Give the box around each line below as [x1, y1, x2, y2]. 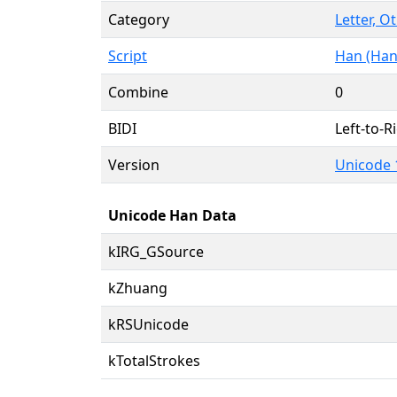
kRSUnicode [108, 314, 189, 334]
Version [108, 154, 160, 175]
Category [108, 9, 169, 29]
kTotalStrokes [108, 350, 200, 370]
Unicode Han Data [108, 205, 237, 225]
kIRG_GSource [108, 241, 204, 261]
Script [108, 45, 147, 66]
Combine [108, 82, 168, 102]
